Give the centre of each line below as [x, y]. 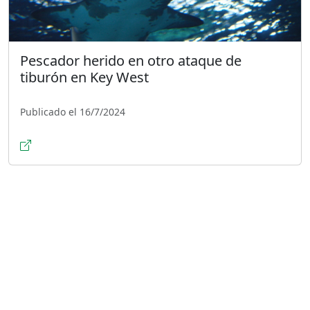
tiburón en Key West [84, 77]
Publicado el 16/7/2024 [73, 111]
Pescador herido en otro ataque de [131, 60]
